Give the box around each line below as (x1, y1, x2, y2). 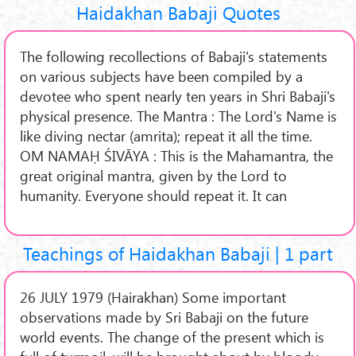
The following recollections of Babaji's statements (19, 46, 327, 65)
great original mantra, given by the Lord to (19, 165, 287, 184)
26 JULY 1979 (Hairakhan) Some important (19, 288, 286, 307)
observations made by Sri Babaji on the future (19, 308, 308, 327)
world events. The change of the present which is (19, 327, 324, 346)
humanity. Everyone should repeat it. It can (19, 185, 287, 204)
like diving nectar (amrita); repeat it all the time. (19, 126, 312, 145)
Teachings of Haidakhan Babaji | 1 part (23, 241, 333, 266)
